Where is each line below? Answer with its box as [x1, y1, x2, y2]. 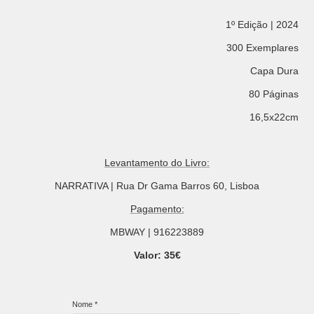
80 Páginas [248, 88, 299, 100]
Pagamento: [130, 203, 184, 215]
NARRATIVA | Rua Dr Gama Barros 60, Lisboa [55, 180, 259, 192]
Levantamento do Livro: [104, 157, 210, 169]
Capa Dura [250, 65, 299, 77]
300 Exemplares [226, 42, 299, 54]
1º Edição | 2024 [225, 19, 299, 31]
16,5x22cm [249, 111, 299, 123]
